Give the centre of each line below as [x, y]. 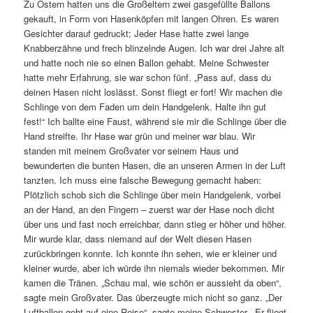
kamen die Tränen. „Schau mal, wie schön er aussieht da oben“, [153, 282]
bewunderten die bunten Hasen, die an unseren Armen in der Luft [155, 165]
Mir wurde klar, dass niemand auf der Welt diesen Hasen [138, 238]
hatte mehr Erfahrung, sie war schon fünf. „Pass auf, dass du [148, 77]
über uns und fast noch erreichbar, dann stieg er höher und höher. [155, 224]
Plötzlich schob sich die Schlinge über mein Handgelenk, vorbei [153, 194]
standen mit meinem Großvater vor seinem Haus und [131, 150]
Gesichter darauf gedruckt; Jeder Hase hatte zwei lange [137, 33]
